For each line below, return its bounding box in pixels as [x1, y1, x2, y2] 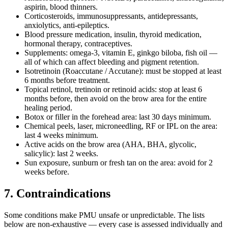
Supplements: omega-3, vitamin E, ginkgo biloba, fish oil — [24, 48, 217, 57]
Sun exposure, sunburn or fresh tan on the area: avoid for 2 [24, 158, 213, 167]
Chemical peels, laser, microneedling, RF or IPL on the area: [24, 121, 217, 130]
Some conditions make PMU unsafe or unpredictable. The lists [4, 210, 205, 219]
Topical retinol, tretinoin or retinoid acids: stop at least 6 [24, 84, 202, 94]
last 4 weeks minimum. [24, 130, 98, 139]
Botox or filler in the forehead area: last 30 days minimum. [24, 112, 211, 121]
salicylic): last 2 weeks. [24, 149, 98, 158]
